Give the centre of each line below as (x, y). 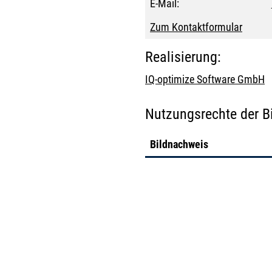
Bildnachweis (179, 144)
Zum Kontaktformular (196, 27)
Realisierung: (183, 57)
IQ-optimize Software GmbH (205, 80)
